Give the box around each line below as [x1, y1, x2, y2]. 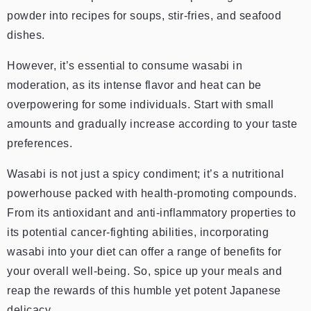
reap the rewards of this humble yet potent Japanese [7, 284, 281, 296]
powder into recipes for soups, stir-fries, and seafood [7, 9, 281, 22]
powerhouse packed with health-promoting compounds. [7, 187, 296, 199]
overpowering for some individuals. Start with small [7, 98, 274, 110]
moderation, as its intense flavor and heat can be [7, 78, 262, 91]
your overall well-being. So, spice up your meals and [7, 264, 282, 277]
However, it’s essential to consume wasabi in [7, 59, 242, 72]
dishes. [7, 28, 45, 41]
